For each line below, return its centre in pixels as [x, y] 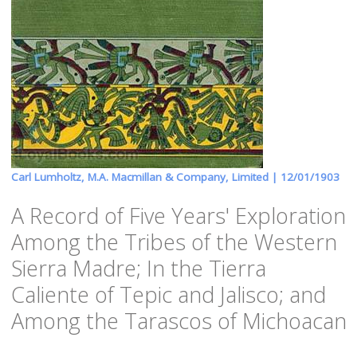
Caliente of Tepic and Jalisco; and [168, 294]
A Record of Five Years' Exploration [178, 216]
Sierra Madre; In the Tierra [138, 268]
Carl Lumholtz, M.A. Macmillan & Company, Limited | [145, 177]
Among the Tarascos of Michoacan [178, 321]
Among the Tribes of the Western [174, 242]
